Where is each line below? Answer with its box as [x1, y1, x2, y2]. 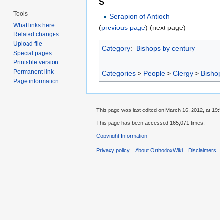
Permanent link [13, 68, 54, 76]
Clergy [173, 69, 193, 78]
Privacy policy [96, 147, 130, 154]
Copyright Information [96, 133, 147, 139]
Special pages [13, 50, 52, 57]
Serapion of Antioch [110, 12, 170, 21]
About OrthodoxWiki [135, 147, 183, 154]
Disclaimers [188, 147, 217, 154]
